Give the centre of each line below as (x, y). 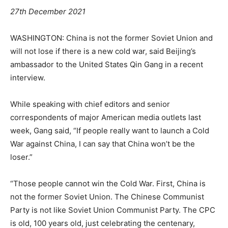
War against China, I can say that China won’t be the (103, 144)
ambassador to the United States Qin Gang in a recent (107, 64)
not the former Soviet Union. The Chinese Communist (107, 196)
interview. (28, 77)
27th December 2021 (48, 11)
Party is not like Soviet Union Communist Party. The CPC (113, 210)
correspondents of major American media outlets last (106, 117)
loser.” (21, 157)
